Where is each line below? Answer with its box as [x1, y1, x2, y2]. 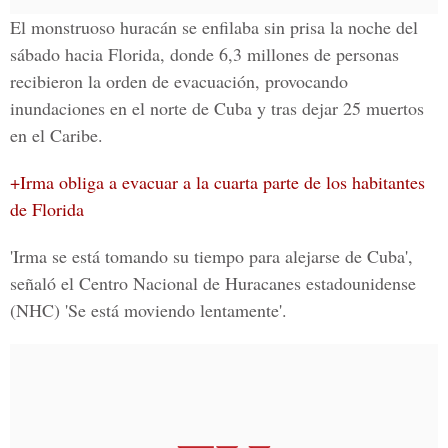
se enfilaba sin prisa [182, 15, 325, 39]
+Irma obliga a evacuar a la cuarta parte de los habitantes [10, 170, 425, 194]
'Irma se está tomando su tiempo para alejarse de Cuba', [10, 244, 413, 268]
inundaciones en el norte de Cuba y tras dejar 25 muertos [10, 96, 424, 120]
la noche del [325, 15, 418, 39]
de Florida [10, 197, 84, 221]
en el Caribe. [10, 123, 103, 147]
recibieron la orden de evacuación [10, 69, 255, 93]
